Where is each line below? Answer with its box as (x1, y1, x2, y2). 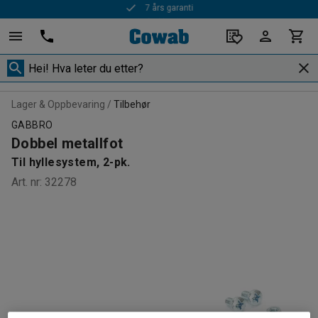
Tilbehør (114, 99, 150, 110)
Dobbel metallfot (11, 135, 124, 152)
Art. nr (11, 175, 40, 189)
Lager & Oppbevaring (11, 99, 105, 110)
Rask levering (143, 6, 195, 16)
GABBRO (11, 119, 53, 131)
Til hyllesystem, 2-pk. (11, 155, 131, 169)
